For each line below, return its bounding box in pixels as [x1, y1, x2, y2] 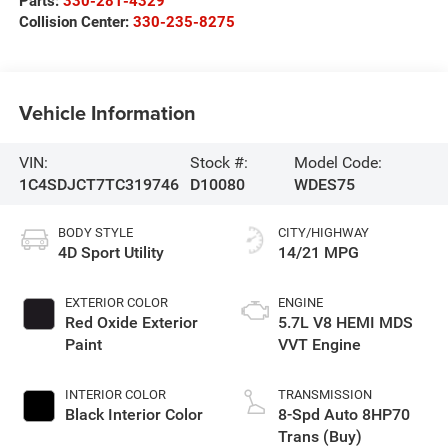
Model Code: [293, 152, 382, 172]
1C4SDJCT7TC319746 [18, 174, 179, 194]
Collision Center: [18, 12, 133, 31]
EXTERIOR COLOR [64, 294, 168, 310]
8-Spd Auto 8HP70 [278, 404, 410, 424]
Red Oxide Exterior [64, 312, 198, 332]
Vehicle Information [18, 98, 196, 128]
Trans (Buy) [278, 426, 362, 446]
